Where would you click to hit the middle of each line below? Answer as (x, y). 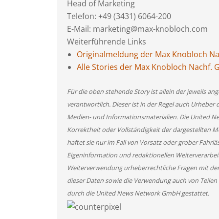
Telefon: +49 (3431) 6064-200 (119, 16)
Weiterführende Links (107, 42)
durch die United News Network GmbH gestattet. (138, 193)
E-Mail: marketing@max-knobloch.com (137, 29)
